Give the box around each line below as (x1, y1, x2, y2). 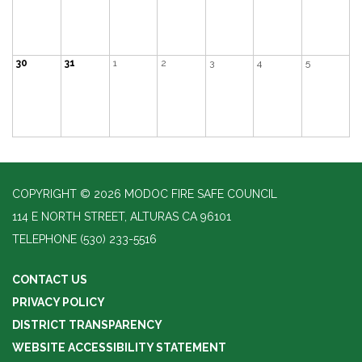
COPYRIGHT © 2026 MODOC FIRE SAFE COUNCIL (12, 187, 277, 200)
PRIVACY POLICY (12, 295, 105, 309)
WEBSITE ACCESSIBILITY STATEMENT (12, 340, 226, 354)
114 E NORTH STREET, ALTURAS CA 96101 (12, 209, 231, 223)
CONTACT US (12, 272, 87, 286)
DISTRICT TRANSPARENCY (12, 318, 162, 331)
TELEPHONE (12, 232, 77, 246)
